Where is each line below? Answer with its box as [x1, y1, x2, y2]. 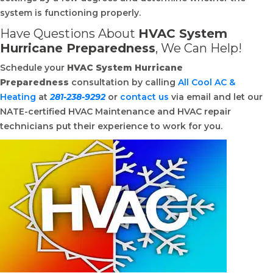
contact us [120, 91, 169, 102]
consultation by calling [71, 77, 178, 88]
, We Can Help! [155, 41, 242, 55]
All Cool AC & [178, 77, 235, 88]
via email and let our [169, 91, 263, 102]
